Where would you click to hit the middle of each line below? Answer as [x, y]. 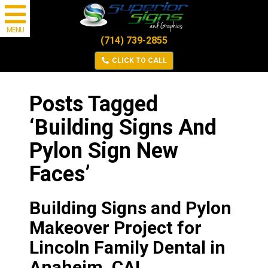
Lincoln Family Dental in [127, 248]
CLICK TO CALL [138, 61]
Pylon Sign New [103, 151]
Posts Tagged [93, 104]
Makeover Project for [115, 228]
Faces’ [60, 174]
